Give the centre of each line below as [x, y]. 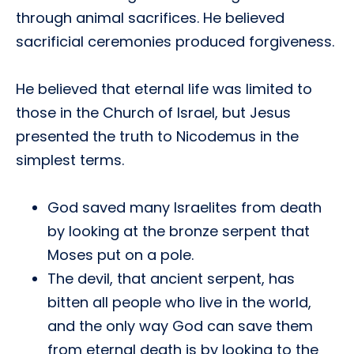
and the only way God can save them [180, 326]
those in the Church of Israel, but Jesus [153, 113]
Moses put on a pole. [121, 255]
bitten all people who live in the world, [179, 302]
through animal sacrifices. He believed [150, 18]
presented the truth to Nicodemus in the [157, 136]
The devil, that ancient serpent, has [171, 279]
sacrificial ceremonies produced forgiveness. [175, 41]
